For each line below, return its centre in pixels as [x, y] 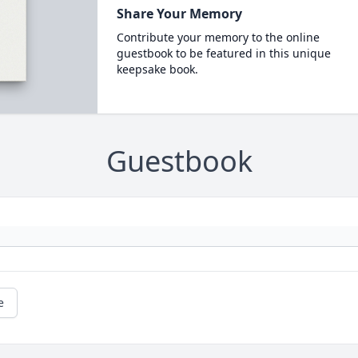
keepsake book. [157, 69]
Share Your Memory [179, 14]
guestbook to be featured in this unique [223, 53]
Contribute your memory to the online [218, 37]
